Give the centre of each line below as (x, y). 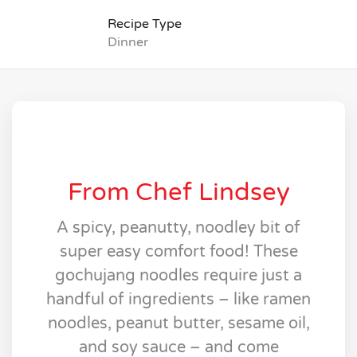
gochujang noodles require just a (178, 276)
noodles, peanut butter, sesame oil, (178, 324)
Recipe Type (144, 24)
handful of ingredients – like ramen (178, 300)
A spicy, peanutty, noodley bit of (178, 228)
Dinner (127, 42)
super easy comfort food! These (178, 252)
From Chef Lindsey (178, 193)
